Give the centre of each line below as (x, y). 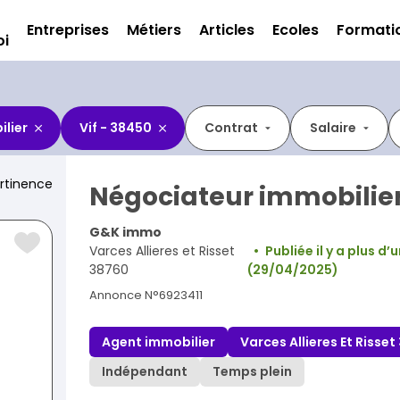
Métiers (154, 30)
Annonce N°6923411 (146, 295)
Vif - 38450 (116, 128)
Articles (227, 30)
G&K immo (125, 232)
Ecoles (296, 30)
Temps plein (252, 372)
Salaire (333, 128)
